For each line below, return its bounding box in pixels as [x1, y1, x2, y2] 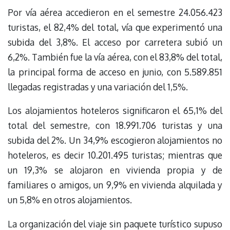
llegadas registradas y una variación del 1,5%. [8, 81, 188, 93]
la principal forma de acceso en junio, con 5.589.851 [8, 66, 222, 78]
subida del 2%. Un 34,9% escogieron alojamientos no [8, 135, 222, 146]
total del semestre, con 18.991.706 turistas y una [8, 120, 222, 131]
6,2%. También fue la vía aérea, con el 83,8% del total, [8, 51, 222, 63]
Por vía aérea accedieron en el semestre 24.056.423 [8, 7, 222, 18]
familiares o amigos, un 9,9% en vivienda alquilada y [8, 179, 222, 191]
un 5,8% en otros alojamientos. [8, 194, 132, 206]
